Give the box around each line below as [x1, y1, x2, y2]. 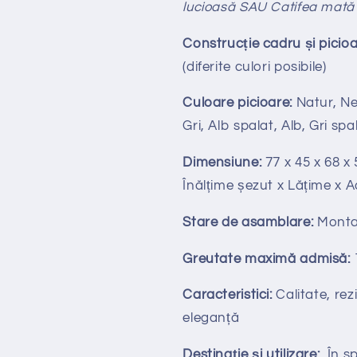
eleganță [182, 311, 240, 326]
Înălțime [182, 178, 237, 194]
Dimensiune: [182, 155, 262, 171]
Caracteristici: [182, 288, 273, 303]
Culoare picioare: [182, 96, 292, 111]
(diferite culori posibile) [182, 59, 327, 74]
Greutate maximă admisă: [182, 251, 351, 266]
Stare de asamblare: [182, 214, 314, 229]
